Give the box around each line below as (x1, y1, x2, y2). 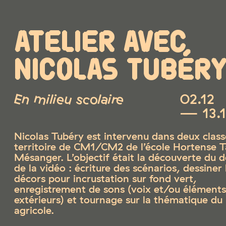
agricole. (14, 203, 54, 216)
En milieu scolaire (14, 90, 124, 108)
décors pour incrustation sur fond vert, (14, 171, 197, 185)
